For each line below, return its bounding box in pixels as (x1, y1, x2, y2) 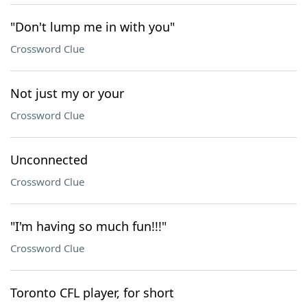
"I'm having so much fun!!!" (10, 218, 167, 234)
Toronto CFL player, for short (10, 284, 174, 301)
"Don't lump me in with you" (10, 19, 175, 35)
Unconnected (10, 151, 88, 168)
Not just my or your (10, 85, 124, 101)
